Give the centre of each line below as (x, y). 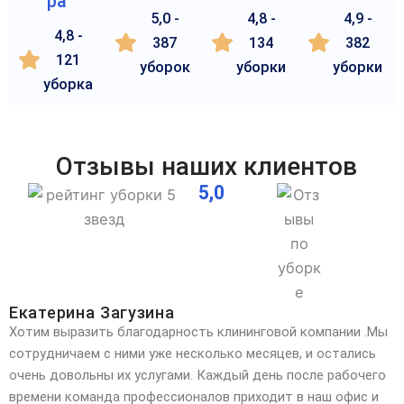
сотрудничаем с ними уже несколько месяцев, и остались (193, 353)
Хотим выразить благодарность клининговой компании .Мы (198, 331)
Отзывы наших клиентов (207, 166)
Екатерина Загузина (92, 312)
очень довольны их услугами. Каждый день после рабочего (197, 375)
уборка (69, 84)
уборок (165, 67)
